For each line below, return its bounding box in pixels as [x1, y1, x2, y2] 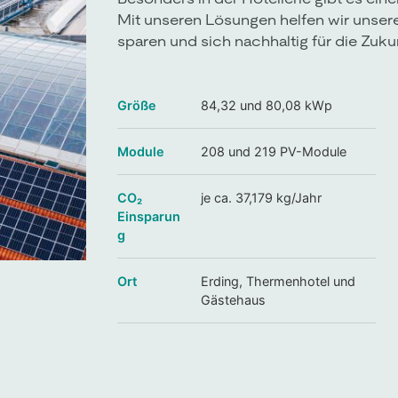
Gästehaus [201, 292, 266, 308]
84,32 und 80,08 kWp [201, 98, 332, 114]
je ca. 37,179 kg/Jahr [201, 190, 322, 206]
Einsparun [117, 209, 180, 225]
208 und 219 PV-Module [201, 144, 346, 160]
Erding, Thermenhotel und [201, 274, 355, 290]
